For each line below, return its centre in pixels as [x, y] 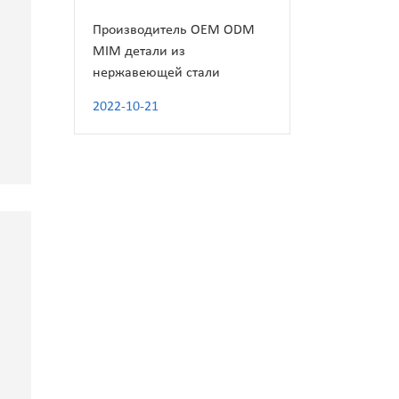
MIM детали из [139, 52]
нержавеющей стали [157, 73]
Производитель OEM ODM [174, 31]
